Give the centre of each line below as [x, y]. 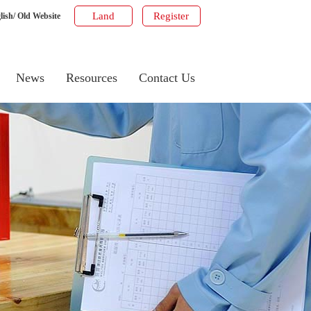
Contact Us [167, 78]
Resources [91, 78]
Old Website [39, 16]
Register [171, 16]
